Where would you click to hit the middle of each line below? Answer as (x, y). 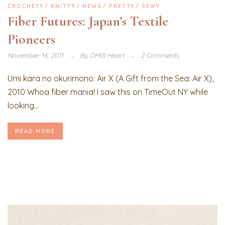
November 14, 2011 (36, 55)
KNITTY (63, 7)
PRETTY (122, 7)
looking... (23, 106)
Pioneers (31, 39)
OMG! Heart (107, 55)
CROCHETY (26, 7)
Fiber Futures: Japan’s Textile (88, 21)
